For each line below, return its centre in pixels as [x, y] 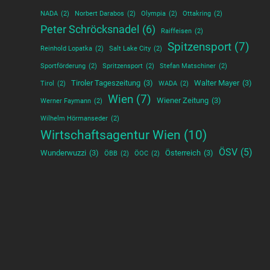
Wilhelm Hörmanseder [74, 119]
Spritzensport [123, 66]
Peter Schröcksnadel [90, 30]
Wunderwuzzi [64, 153]
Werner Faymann [66, 101]
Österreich [183, 153]
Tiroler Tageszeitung [106, 83]
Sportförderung [63, 66]
